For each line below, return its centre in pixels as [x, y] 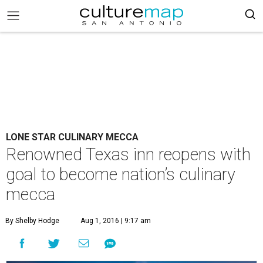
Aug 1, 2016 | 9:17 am [116, 221]
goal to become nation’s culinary [121, 174]
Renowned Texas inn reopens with [128, 154]
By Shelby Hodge [32, 221]
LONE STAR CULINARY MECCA [72, 137]
